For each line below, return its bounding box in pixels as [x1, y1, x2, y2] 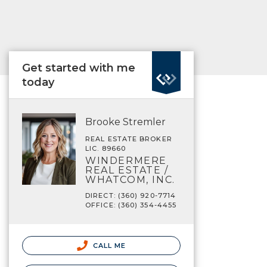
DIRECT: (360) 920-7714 [85, 191, 176, 200]
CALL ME [90, 241, 126, 250]
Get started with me [22, 61, 135, 74]
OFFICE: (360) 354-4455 [85, 201, 177, 209]
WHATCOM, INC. [85, 174, 175, 185]
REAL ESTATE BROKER [85, 135, 172, 143]
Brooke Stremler [85, 116, 166, 128]
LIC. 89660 [85, 144, 126, 153]
